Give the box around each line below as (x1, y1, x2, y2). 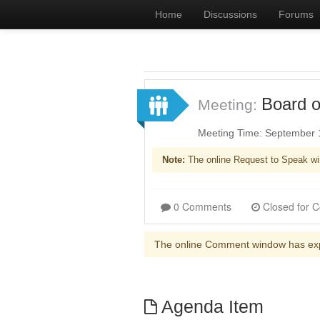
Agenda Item (156, 297, 264, 316)
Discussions (204, 9, 257, 20)
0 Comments (174, 199, 231, 214)
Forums (279, 9, 314, 20)
